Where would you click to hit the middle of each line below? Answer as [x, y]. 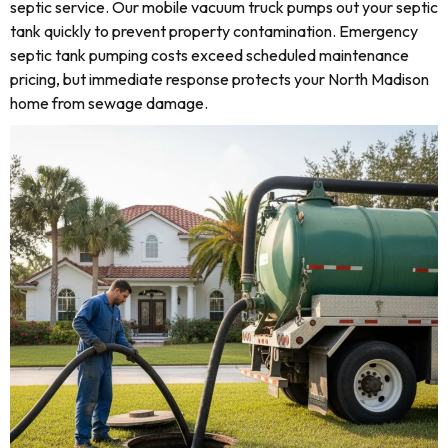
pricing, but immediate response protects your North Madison [219, 79]
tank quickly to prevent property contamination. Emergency [214, 31]
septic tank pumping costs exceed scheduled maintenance [209, 55]
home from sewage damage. [109, 103]
